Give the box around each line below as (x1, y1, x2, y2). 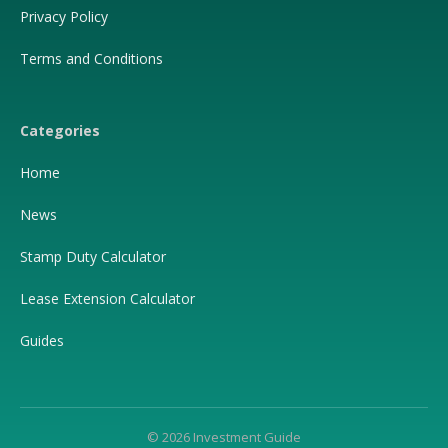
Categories (20, 121, 100, 140)
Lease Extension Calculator (20, 289, 195, 308)
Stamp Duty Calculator (20, 247, 166, 266)
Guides (20, 331, 64, 350)
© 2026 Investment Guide (147, 428, 301, 446)
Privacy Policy (20, 7, 112, 26)
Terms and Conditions (20, 49, 163, 68)
